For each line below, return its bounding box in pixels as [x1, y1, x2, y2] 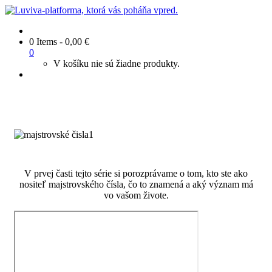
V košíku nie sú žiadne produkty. [53, 58, 180, 69]
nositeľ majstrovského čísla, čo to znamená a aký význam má [19, 179, 253, 189]
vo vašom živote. [103, 190, 169, 200]
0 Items [29, 36, 57, 47]
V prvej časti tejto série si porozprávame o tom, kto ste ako [24, 168, 248, 178]
